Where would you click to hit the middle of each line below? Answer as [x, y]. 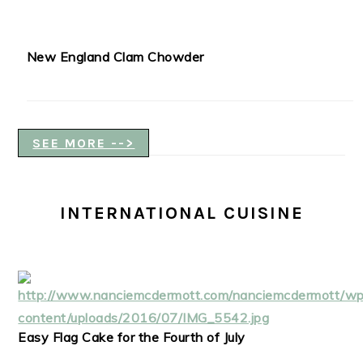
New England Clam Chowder [115, 56]
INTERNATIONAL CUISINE [181, 213]
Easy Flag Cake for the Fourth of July [132, 337]
